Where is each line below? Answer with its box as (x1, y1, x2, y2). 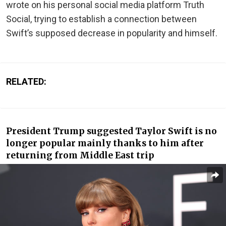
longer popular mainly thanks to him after (6, 137, 204, 149)
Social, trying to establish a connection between (6, 13, 197, 24)
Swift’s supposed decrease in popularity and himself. (6, 27, 217, 38)
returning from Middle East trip (6, 149, 154, 161)
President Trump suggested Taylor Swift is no (6, 125, 217, 137)
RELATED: (6, 76, 46, 87)
